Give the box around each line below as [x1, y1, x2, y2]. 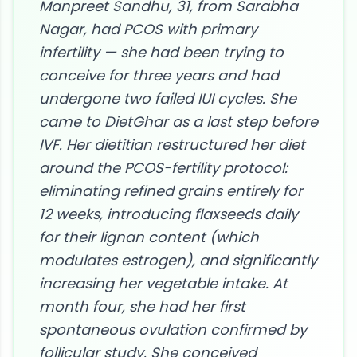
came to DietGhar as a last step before [39, 112, 318, 131]
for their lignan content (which [39, 227, 259, 247]
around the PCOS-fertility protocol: [39, 158, 288, 178]
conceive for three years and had [39, 65, 279, 85]
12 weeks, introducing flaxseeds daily [39, 204, 298, 224]
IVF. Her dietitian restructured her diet [39, 135, 305, 155]
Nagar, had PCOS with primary [39, 19, 257, 39]
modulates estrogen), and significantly [39, 250, 317, 270]
